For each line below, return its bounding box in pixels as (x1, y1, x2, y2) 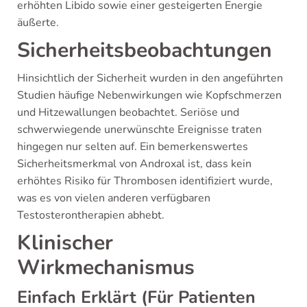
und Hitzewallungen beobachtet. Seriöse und (17, 105, 239, 120)
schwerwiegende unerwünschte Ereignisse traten (17, 122, 262, 137)
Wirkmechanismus (17, 254, 195, 282)
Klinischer (17, 229, 113, 257)
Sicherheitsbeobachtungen (17, 36, 272, 64)
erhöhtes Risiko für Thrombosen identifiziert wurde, (17, 173, 273, 188)
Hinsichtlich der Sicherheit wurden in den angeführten (17, 71, 283, 86)
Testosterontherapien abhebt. (17, 208, 164, 223)
